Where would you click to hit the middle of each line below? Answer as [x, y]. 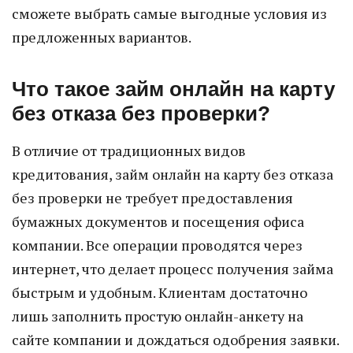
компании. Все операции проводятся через [157, 245]
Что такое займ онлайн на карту [173, 89]
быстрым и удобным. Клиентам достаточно [160, 292]
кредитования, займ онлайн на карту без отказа [173, 174]
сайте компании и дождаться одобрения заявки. [176, 340]
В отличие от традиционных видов [129, 150]
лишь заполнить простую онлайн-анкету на [158, 316]
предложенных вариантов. [102, 37]
